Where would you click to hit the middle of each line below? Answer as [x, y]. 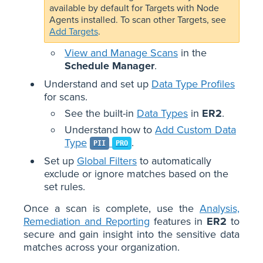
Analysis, [220, 208]
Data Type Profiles [193, 84]
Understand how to [110, 129]
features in [178, 221]
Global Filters [107, 161]
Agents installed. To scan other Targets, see [138, 20]
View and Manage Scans [121, 53]
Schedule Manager [109, 65]
